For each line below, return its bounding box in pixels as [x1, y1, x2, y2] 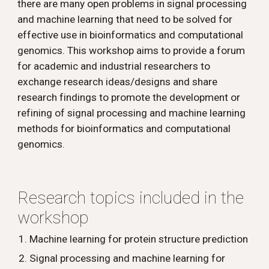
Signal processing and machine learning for [29, 252, 226, 264]
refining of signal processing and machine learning [17, 107, 246, 119]
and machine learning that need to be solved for [17, 13, 233, 25]
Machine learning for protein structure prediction [29, 233, 249, 245]
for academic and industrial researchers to [17, 60, 211, 72]
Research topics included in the [17, 188, 244, 208]
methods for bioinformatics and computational [17, 122, 231, 134]
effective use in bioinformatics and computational [17, 29, 244, 41]
